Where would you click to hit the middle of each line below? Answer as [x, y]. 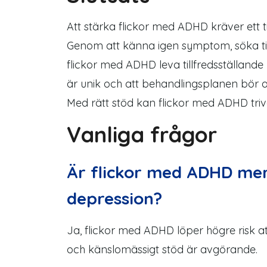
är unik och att [104, 84]
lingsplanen [211, 84]
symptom [206, 46]
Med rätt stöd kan [113, 103]
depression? [114, 198]
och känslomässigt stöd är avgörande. [162, 249]
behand [161, 84]
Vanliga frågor [142, 134]
